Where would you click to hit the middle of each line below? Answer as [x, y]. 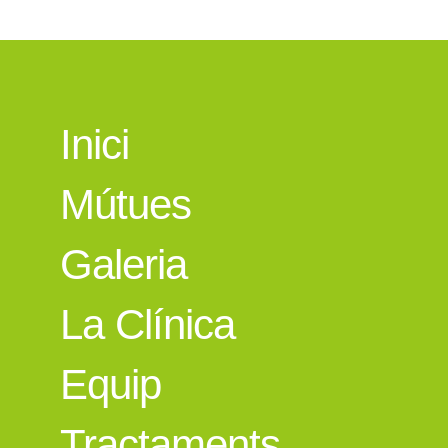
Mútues [125, 204]
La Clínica [147, 324]
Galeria [123, 264]
